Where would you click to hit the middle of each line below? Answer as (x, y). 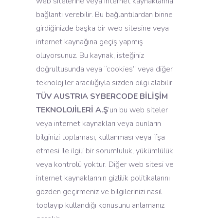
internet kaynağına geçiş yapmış (90, 42)
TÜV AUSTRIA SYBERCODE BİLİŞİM (102, 96)
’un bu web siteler (138, 110)
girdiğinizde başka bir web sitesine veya (102, 28)
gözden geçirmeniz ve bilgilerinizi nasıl (99, 192)
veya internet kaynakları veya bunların (99, 124)
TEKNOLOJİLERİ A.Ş (72, 110)
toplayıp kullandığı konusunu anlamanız (100, 205)
